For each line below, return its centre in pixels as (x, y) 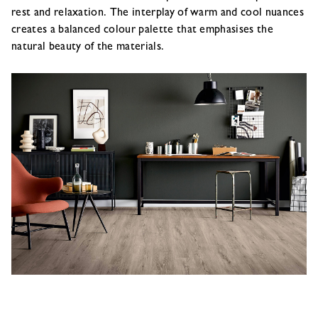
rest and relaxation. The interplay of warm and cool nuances (158, 13)
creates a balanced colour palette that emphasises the (142, 31)
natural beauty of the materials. (88, 48)
